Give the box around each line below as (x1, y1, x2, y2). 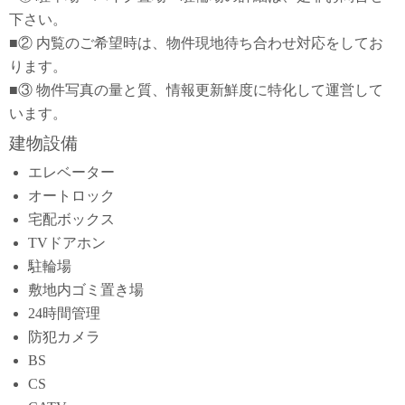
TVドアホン (27, 235, 106, 251)
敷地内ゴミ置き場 (27, 282, 144, 298)
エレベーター (27, 165, 115, 181)
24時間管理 (27, 306, 100, 322)
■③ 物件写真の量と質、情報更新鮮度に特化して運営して (9, 82, 383, 98)
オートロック (27, 188, 115, 204)
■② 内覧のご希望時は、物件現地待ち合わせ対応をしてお (9, 35, 383, 51)
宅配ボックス (27, 212, 115, 228)
